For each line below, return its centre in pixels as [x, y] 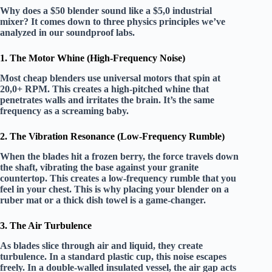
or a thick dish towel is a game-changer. [124, 200]
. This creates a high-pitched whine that [128, 89]
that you [218, 178]
